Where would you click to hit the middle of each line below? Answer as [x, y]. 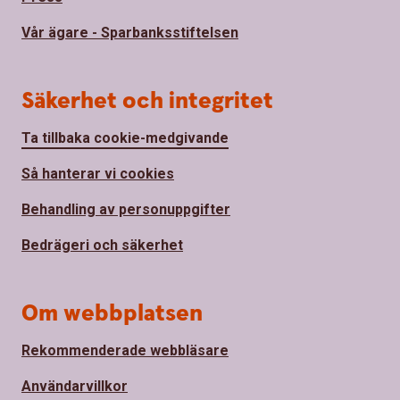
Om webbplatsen [112, 313]
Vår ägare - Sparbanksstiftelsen [130, 32]
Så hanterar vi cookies [98, 173]
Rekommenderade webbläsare [125, 350]
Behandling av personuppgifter [126, 209]
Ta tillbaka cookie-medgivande [125, 137]
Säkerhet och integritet [147, 101]
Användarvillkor [75, 386]
